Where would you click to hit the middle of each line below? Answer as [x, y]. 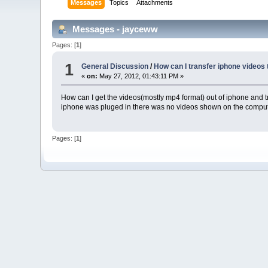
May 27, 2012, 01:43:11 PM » [141, 76]
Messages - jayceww [114, 29]
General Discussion [115, 67]
